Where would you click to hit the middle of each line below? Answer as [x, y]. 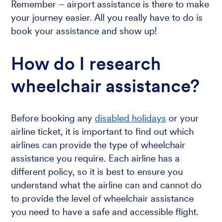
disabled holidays [131, 118]
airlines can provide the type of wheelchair [98, 145]
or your [183, 118]
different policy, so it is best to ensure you [97, 172]
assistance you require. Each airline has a [96, 159]
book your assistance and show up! [84, 31]
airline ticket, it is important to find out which [103, 132]
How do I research [86, 63]
